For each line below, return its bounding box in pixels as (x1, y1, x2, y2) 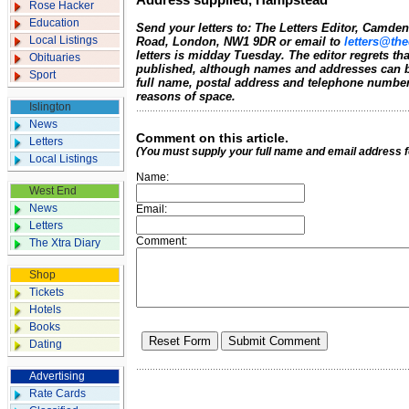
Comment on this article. (136, 131, 288, 145)
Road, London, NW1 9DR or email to (136, 35, 344, 48)
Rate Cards (29, 387, 86, 400)
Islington (29, 100, 71, 113)
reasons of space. (136, 89, 236, 103)
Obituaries (29, 51, 80, 64)
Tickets (29, 286, 64, 299)
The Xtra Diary (29, 236, 100, 249)
